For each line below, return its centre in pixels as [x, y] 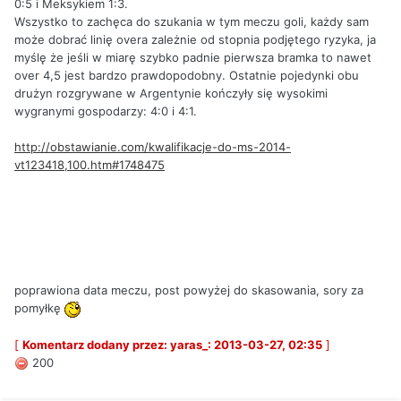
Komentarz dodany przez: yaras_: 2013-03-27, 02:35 [172, 344]
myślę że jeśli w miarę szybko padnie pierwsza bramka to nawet [193, 58]
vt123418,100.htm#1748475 [90, 165]
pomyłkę [39, 308]
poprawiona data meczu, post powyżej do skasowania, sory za [189, 290]
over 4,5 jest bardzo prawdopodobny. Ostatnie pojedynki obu [187, 76]
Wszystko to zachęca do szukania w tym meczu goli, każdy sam [192, 22]
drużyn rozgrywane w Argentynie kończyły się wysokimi [171, 94]
